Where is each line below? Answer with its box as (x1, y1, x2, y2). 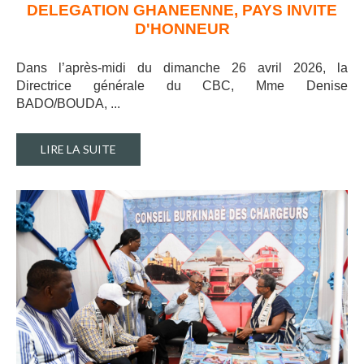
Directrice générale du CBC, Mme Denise (16, 79, 348, 93)
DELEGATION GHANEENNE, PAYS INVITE (27, 2, 337, 19)
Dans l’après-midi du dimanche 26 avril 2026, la (16, 61, 348, 76)
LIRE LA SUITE (41, 142, 116, 157)
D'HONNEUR (134, 20, 230, 38)
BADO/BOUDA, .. (16, 97, 117, 111)
